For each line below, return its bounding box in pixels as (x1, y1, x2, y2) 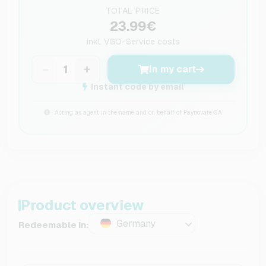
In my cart (148, 62, 196, 75)
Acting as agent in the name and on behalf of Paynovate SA (53, 108, 222, 116)
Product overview (21, 195, 144, 214)
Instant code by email (90, 81, 184, 92)
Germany (116, 217, 156, 230)
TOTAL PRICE (106, 5, 160, 16)
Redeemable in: (18, 219, 88, 231)
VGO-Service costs (103, 36, 180, 47)
